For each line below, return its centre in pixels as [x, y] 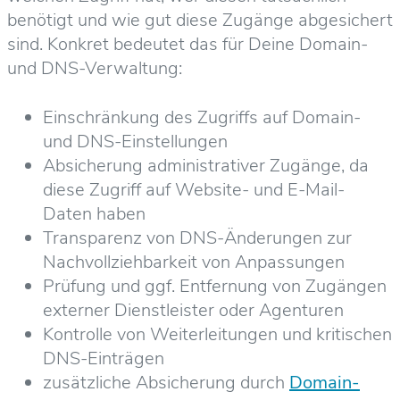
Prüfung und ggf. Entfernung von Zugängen [215, 286]
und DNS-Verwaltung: [95, 68]
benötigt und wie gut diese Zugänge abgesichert [200, 20]
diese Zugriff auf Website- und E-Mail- [194, 189]
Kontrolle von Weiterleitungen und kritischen [217, 334]
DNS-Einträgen [104, 358]
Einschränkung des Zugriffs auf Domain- [202, 117]
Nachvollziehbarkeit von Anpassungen [194, 262]
